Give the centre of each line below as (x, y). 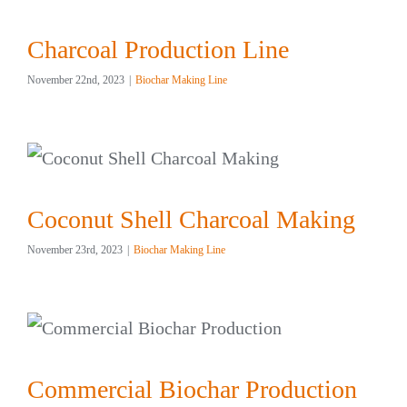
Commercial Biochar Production (192, 389)
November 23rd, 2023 (75, 249)
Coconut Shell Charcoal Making (191, 219)
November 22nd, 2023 (76, 79)
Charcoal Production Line (158, 49)
